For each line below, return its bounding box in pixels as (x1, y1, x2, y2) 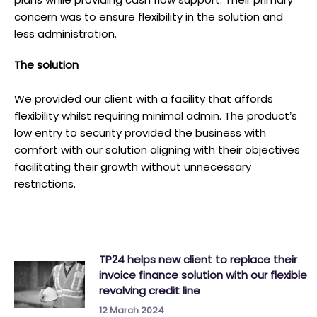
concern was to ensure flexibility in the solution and (14, 9, 283, 24)
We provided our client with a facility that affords (14, 91, 273, 106)
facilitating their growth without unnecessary (14, 159, 251, 174)
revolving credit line (99, 283, 200, 298)
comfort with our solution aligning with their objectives (14, 142, 300, 157)
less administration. (14, 26, 117, 41)
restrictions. (14, 176, 76, 191)
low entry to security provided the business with (14, 125, 266, 140)
